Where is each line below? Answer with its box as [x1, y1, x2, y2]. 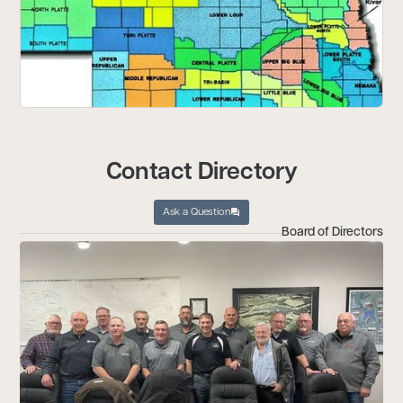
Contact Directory [105, 160, 298, 185]
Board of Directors [281, 227, 383, 238]
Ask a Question [162, 206, 230, 218]
